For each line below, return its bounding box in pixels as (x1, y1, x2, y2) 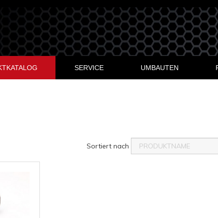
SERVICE (74, 64, 104, 72)
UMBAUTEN (140, 64, 179, 72)
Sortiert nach (87, 142, 131, 150)
